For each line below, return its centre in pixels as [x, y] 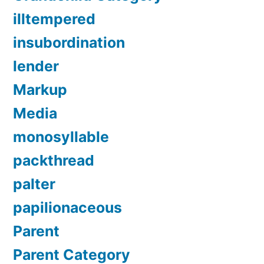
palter [34, 184]
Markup [40, 89]
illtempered [54, 19]
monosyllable [61, 136]
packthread [54, 160]
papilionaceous [67, 207]
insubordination [69, 42]
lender [36, 66]
